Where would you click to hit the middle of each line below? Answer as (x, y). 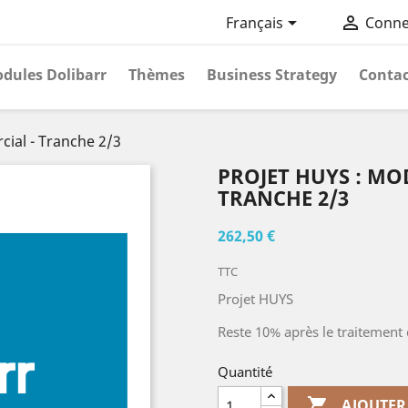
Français (254, 23)
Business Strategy (272, 75)
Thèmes (157, 75)
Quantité (245, 372)
